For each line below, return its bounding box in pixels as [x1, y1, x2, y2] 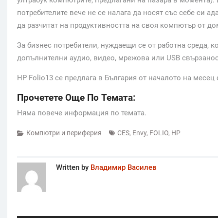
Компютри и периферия [26, 128, 102, 137]
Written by [56, 163, 91, 172]
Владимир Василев [91, 163, 157, 172]
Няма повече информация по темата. [17, 108, 146, 117]
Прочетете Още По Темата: [17, 92, 135, 103]
